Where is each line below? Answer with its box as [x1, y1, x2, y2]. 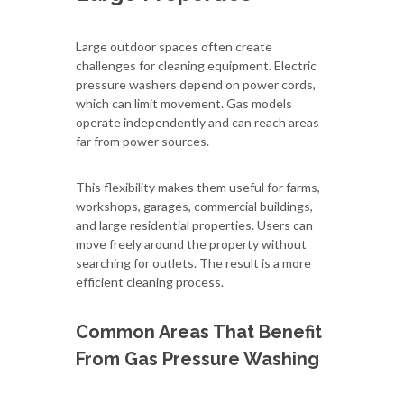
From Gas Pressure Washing [76, 347, 319, 370]
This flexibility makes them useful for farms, [76, 179, 320, 195]
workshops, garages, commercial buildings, [76, 197, 313, 214]
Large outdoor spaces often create [76, 38, 272, 54]
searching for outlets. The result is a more [76, 254, 311, 271]
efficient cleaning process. [76, 273, 224, 289]
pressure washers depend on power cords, [76, 76, 316, 92]
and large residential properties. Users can [76, 216, 313, 233]
